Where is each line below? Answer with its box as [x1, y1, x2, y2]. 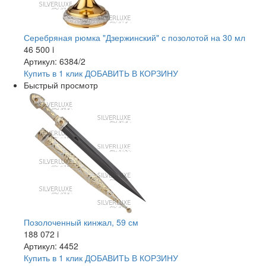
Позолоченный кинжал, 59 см [24, 216, 138, 229]
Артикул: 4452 [24, 240, 78, 252]
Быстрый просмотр [24, 79, 98, 91]
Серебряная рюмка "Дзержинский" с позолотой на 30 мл [24, 31, 245, 44]
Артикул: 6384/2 [24, 55, 85, 68]
